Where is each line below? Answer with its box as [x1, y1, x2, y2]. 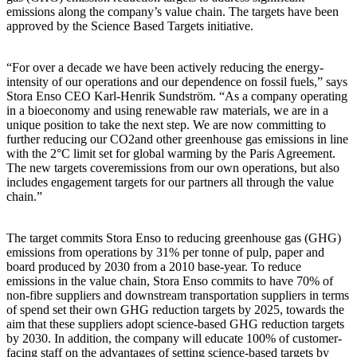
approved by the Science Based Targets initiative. [6, 18, 253, 33]
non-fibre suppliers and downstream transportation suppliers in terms [6, 288, 349, 302]
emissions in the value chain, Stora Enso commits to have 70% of [6, 273, 333, 288]
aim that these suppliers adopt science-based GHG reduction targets [6, 316, 344, 331]
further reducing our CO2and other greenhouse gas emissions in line [6, 131, 348, 146]
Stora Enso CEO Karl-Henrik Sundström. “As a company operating [6, 88, 347, 103]
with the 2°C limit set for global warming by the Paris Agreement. [6, 146, 335, 160]
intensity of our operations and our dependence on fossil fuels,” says [6, 74, 347, 88]
